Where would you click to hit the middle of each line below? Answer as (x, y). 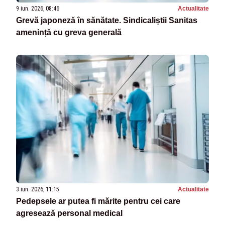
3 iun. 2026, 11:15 (38, 190)
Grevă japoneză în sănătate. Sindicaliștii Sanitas (107, 21)
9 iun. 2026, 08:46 (38, 9)
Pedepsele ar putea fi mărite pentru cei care (98, 201)
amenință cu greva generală (69, 33)
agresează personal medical (69, 213)
